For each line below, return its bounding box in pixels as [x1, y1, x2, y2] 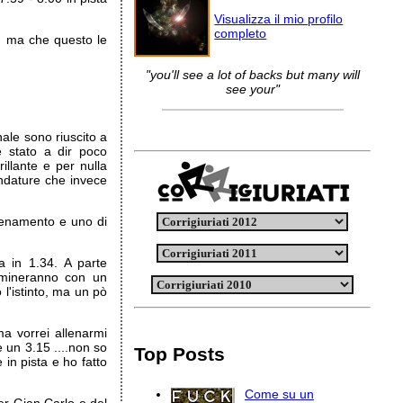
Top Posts [134, 344, 226, 364]
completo [214, 26, 267, 40]
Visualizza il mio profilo [214, 12, 344, 26]
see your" [225, 82, 280, 96]
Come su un [244, 386, 314, 401]
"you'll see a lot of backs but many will [145, 67, 360, 82]
